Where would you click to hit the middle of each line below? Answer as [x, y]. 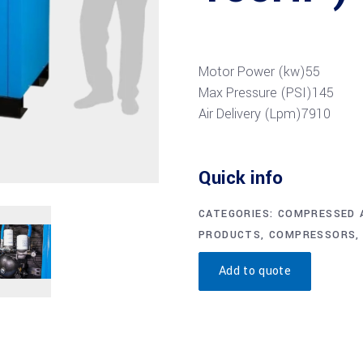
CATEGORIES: [238, 214]
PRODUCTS [230, 235]
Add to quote [255, 271]
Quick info [241, 178]
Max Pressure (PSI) [255, 93]
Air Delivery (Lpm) [250, 114]
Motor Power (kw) [252, 72]
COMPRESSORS [313, 235]
